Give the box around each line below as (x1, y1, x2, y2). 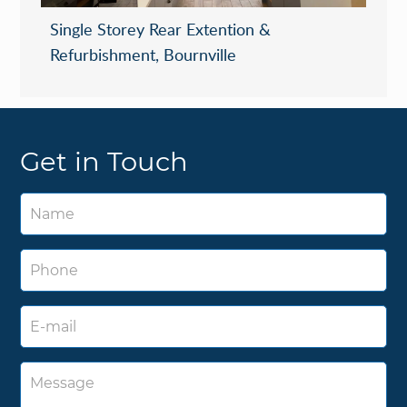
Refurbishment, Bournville (50, 44, 237, 66)
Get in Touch (20, 145, 189, 178)
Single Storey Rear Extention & (50, 18, 272, 41)
